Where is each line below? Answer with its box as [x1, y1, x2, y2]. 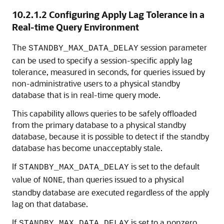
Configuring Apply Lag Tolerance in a [49, 8, 204, 20]
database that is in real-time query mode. [12, 89, 160, 100]
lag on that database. [12, 198, 88, 209]
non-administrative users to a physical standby [12, 78, 180, 88]
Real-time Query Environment [12, 21, 139, 33]
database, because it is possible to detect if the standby [12, 131, 209, 141]
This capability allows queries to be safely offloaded [12, 108, 196, 118]
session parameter [138, 42, 207, 52]
